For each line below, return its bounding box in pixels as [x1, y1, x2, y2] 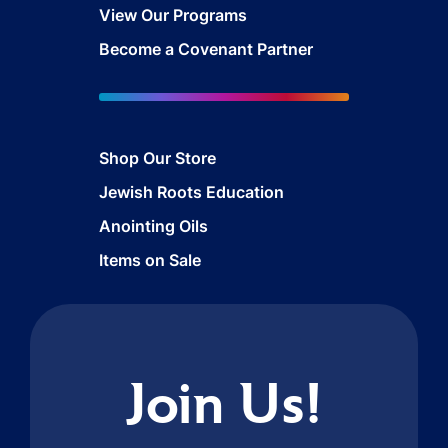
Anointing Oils [99, 216, 208, 237]
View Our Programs [99, 4, 247, 25]
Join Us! [125, 381, 323, 437]
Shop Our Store [99, 148, 216, 169]
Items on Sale [99, 250, 201, 271]
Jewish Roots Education [99, 182, 284, 203]
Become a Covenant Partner [99, 38, 313, 59]
